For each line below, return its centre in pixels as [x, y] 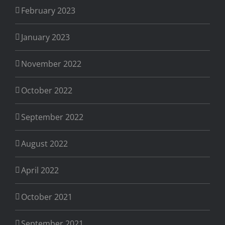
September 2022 [52, 117]
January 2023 [45, 37]
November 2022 [51, 64]
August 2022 [44, 144]
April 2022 [40, 171]
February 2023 [48, 11]
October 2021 [47, 197]
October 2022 [47, 91]
